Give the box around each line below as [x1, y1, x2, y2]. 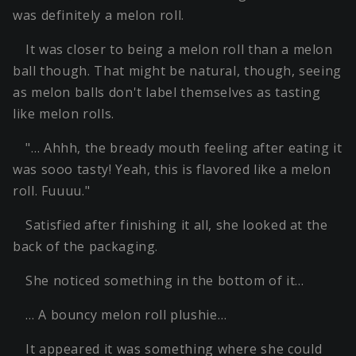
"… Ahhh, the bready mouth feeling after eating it [25, 139, 342, 157]
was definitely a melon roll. [13, 6, 184, 25]
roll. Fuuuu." [13, 182, 91, 200]
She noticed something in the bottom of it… [25, 272, 304, 290]
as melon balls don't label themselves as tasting [13, 83, 321, 102]
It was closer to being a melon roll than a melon [25, 41, 333, 59]
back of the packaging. [13, 238, 159, 256]
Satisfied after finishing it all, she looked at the [25, 216, 328, 234]
